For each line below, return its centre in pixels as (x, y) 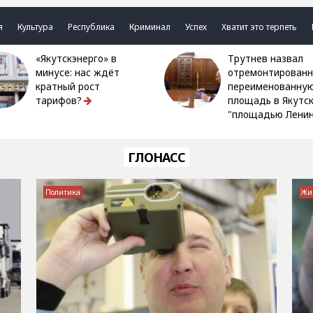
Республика (92, 27)
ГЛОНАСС (156, 157)
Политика (63, 192)
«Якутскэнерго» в (41, 59)
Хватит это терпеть (260, 27)
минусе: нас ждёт (78, 73)
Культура (36, 27)
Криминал (150, 27)
